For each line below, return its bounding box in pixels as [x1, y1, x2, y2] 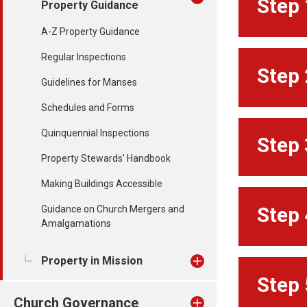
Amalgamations [41, 218, 111, 229]
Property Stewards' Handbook [41, 153, 171, 164]
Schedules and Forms [41, 102, 134, 113]
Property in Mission [41, 254, 143, 267]
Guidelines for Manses [41, 77, 137, 88]
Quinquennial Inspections [41, 127, 149, 138]
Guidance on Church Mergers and [41, 204, 184, 214]
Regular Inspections [41, 51, 126, 62]
